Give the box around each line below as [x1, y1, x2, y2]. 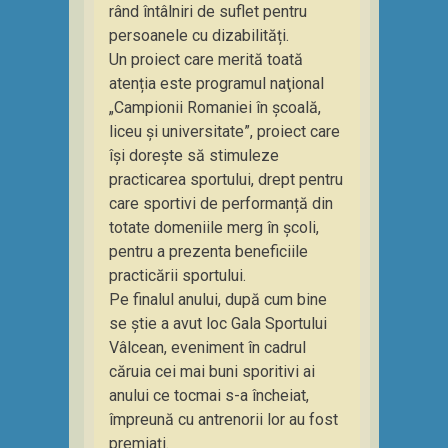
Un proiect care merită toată [109, 50, 303, 69]
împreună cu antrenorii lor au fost [109, 410, 338, 429]
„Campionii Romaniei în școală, [109, 98, 321, 117]
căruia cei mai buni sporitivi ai [109, 362, 315, 381]
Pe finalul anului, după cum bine [109, 290, 327, 309]
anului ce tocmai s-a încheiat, [109, 386, 309, 405]
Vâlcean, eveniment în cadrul [109, 338, 306, 357]
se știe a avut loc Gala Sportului [109, 314, 327, 333]
